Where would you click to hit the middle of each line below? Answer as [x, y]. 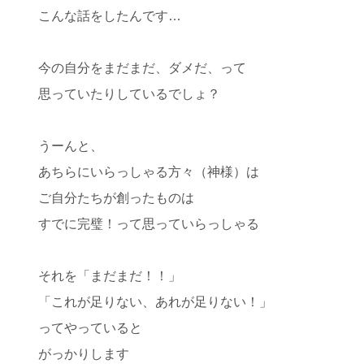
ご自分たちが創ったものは [116, 198]
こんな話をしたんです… [110, 16]
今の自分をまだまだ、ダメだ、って [142, 68]
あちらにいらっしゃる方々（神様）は [149, 172]
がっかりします [84, 354]
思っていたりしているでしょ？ [129, 94]
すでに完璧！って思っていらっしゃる [149, 224]
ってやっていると [90, 328]
